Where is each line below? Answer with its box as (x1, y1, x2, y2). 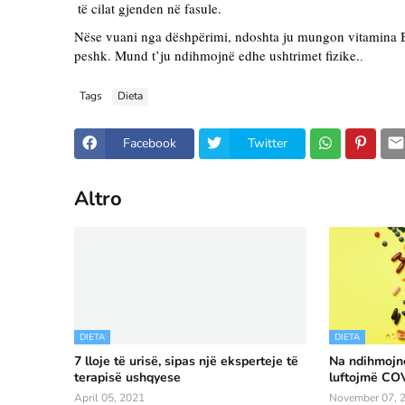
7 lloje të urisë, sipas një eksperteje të (74, 352, 298, 370)
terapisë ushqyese (74, 368, 181, 386)
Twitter (248, 135, 287, 153)
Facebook (123, 135, 176, 153)
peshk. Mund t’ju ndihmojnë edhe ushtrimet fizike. (74, 45, 360, 64)
